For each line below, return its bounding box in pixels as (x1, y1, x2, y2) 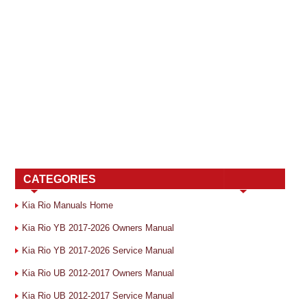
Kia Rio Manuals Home (22, 199, 113, 210)
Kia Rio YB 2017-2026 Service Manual (22, 245, 174, 256)
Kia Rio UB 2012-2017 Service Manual (22, 290, 174, 301)
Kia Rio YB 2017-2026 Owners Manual (22, 222, 174, 233)
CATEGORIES (23, 173, 96, 185)
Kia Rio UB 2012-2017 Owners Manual (22, 267, 174, 278)
